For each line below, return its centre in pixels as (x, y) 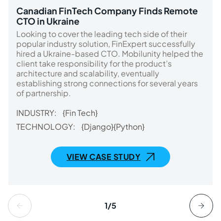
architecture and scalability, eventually (88, 73)
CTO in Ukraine (48, 21)
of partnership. (44, 93)
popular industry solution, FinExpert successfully (106, 43)
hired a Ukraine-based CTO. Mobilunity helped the (110, 53)
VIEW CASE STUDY (104, 157)
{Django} (97, 126)
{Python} (129, 126)
